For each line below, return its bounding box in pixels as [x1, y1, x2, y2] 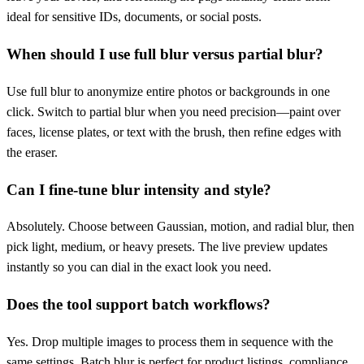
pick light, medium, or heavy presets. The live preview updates [6, 240, 327, 254]
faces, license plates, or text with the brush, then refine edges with [6, 124, 341, 139]
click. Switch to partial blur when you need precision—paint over [6, 104, 340, 119]
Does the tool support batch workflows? [6, 296, 271, 314]
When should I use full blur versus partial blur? [6, 45, 323, 63]
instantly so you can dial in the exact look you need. [6, 260, 271, 275]
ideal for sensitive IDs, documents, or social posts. [6, 10, 262, 24]
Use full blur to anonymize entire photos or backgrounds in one [6, 84, 330, 98]
